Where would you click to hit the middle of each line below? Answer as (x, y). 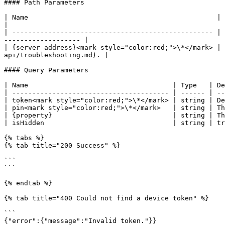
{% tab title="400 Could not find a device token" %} (106, 198)
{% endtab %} (28, 183)
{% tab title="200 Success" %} (62, 145)
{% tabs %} (24, 138)
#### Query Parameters (46, 70)
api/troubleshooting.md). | (56, 55)
